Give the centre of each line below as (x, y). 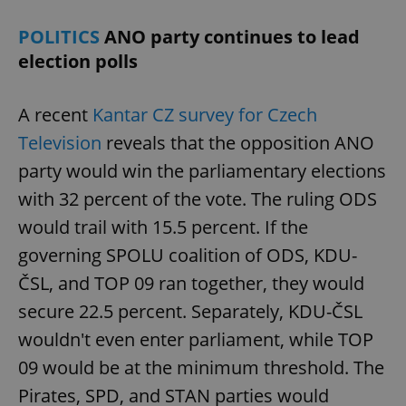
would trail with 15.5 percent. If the (163, 227)
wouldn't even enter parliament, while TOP (196, 340)
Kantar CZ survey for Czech (205, 115)
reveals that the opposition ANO (238, 143)
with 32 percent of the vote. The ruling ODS (198, 199)
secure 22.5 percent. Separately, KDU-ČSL (190, 312)
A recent (55, 115)
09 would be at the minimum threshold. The (201, 368)
